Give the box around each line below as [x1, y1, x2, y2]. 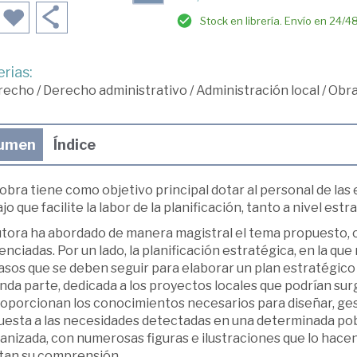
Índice [53, 136, 96, 153]
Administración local [195, 83, 320, 98]
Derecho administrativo [42, 83, 187, 98]
